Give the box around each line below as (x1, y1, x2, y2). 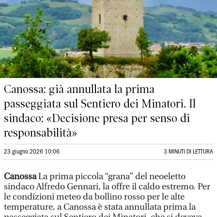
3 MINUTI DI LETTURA (164, 149, 213, 155)
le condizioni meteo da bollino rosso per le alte (4, 192, 185, 202)
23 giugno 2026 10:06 (4, 149, 60, 155)
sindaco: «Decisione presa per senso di (4, 111, 190, 125)
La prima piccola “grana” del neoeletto (36, 171, 186, 182)
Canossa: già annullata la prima (4, 82, 155, 96)
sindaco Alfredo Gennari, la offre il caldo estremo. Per (4, 182, 210, 192)
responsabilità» (4, 126, 77, 139)
